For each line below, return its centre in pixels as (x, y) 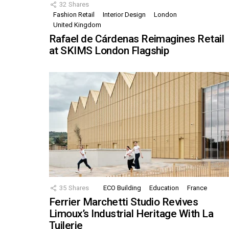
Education (164, 188)
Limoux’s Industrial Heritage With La (131, 214)
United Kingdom (77, 25)
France (197, 188)
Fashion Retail (74, 15)
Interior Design (124, 15)
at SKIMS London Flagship (109, 51)
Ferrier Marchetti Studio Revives (124, 202)
